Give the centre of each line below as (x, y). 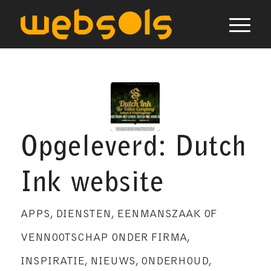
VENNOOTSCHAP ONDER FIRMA (103, 238)
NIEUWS (113, 262)
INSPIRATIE (52, 262)
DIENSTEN (83, 214)
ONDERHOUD (175, 262)
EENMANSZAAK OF (167, 214)
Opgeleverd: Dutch (133, 149)
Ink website (92, 184)
